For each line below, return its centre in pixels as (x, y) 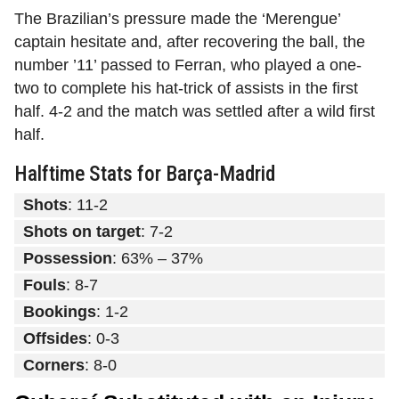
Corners (54, 366)
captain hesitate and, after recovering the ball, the (190, 42)
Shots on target (82, 232)
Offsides (55, 339)
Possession (68, 259)
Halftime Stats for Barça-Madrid (145, 174)
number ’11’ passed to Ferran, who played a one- (188, 65)
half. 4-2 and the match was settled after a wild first (195, 112)
